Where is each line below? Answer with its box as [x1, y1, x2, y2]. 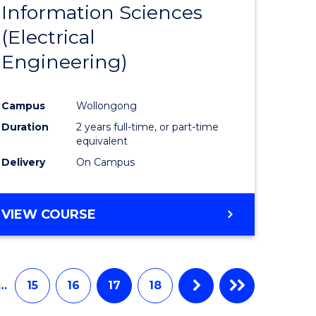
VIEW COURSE [1, 206, 97, 222]
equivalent [76, 134, 128, 147]
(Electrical [1, 25, 96, 49]
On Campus [76, 155, 135, 169]
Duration [1, 120, 49, 133]
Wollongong [76, 99, 138, 112]
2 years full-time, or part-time [76, 120, 219, 133]
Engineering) [1, 49, 128, 73]
